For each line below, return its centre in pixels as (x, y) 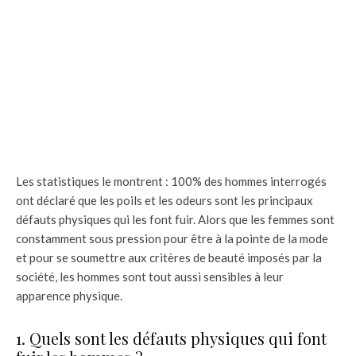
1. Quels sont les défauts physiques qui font (171, 338)
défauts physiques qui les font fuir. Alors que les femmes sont (175, 219)
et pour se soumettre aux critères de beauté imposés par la (169, 257)
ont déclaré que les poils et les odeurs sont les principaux (164, 200)
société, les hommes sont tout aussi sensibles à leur (150, 277)
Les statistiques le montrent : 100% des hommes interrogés (171, 181)
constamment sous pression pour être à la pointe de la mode (172, 238)
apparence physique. (69, 296)
